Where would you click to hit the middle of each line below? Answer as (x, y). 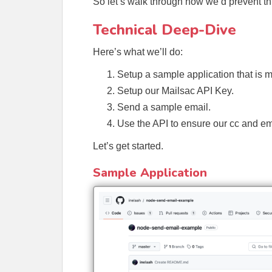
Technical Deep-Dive (165, 29)
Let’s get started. (128, 146)
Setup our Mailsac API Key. (175, 90)
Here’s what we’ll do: (138, 52)
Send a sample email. (164, 107)
